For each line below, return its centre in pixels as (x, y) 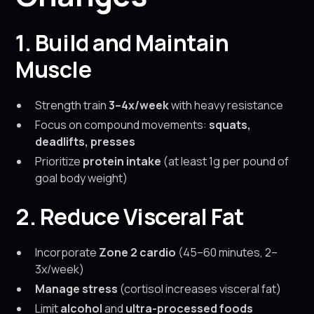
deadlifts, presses (86, 142)
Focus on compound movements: (122, 125)
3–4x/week (139, 105)
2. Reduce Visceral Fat (130, 217)
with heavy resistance (226, 105)
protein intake (122, 161)
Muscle (54, 69)
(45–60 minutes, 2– (227, 252)
